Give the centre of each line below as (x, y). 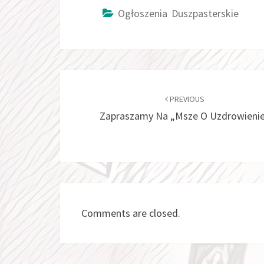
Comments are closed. (131, 213)
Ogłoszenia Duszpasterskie (178, 13)
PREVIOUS (187, 99)
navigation (100, 101)
